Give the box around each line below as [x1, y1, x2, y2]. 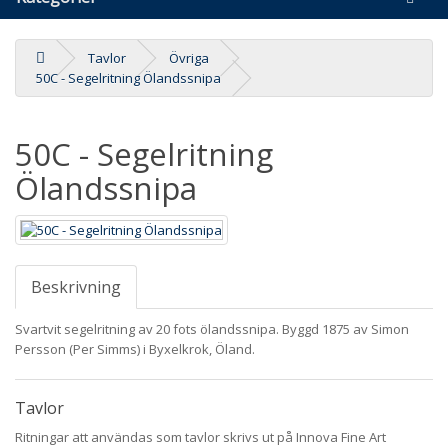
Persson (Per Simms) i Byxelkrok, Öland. [15, 340, 255, 359]
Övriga [169, 49, 209, 68]
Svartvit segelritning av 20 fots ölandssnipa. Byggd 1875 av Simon [15, 320, 409, 339]
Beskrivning [31, 276, 121, 299]
